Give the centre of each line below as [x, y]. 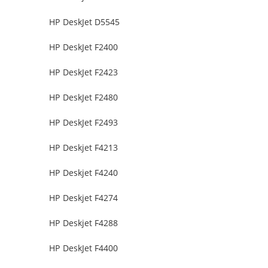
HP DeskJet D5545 [85, 22]
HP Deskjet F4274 [84, 198]
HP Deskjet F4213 [84, 148]
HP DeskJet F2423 [84, 72]
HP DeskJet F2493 [84, 123]
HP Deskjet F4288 [84, 223]
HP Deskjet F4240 [84, 173]
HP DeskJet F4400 [84, 248]
